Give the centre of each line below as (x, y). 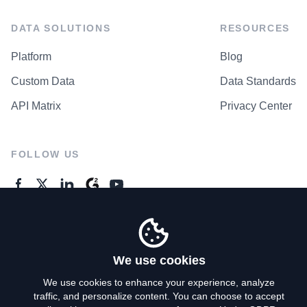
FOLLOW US (46, 154)
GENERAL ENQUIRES (70, 222)
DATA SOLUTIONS (61, 28)
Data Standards (258, 81)
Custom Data (43, 81)
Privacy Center (256, 106)
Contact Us (38, 251)
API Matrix (36, 106)
